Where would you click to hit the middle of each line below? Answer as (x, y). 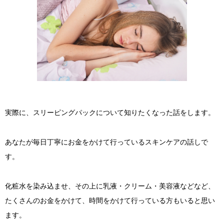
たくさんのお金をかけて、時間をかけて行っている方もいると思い (110, 200)
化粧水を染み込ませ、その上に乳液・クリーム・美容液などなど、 (110, 186)
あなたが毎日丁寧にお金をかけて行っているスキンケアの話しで (106, 142)
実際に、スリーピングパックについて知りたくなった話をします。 (110, 113)
